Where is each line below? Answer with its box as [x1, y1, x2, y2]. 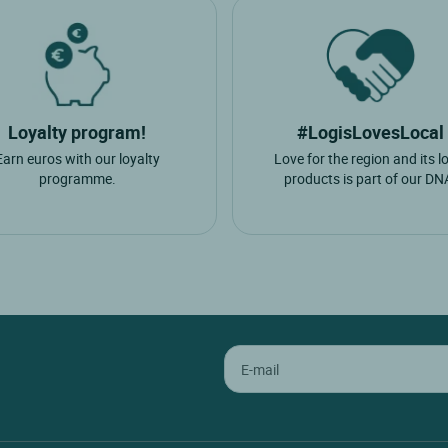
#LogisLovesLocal [297, 120, 445, 145]
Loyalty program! [8, 120, 147, 145]
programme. [38, 169, 116, 189]
